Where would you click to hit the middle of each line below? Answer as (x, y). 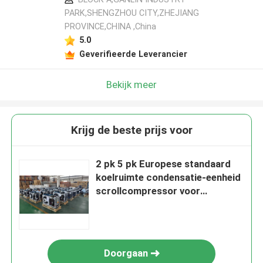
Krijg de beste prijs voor (131, 130)
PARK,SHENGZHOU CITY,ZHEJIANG (131, 13)
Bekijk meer (131, 84)
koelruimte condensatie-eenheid (168, 178)
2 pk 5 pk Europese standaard (163, 164)
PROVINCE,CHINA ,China (110, 27)
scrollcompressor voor (148, 191)
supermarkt (122, 205)
